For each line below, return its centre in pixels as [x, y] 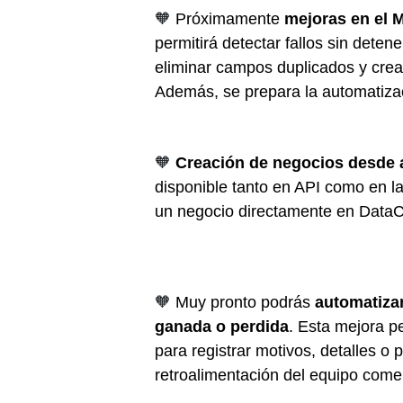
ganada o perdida [222, 326]
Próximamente [230, 18]
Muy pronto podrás [245, 302]
